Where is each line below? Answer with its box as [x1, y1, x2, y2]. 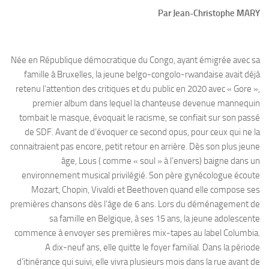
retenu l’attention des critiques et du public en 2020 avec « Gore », [16, 83, 260, 95]
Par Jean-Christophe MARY [158, 8, 260, 19]
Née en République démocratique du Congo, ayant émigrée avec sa [11, 55, 260, 66]
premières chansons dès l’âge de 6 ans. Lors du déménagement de [10, 199, 260, 210]
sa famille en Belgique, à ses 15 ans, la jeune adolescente [49, 213, 260, 225]
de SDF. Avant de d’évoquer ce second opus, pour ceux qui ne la [25, 127, 260, 138]
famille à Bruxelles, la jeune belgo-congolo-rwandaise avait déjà [24, 69, 260, 80]
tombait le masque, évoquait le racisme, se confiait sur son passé [19, 112, 260, 124]
